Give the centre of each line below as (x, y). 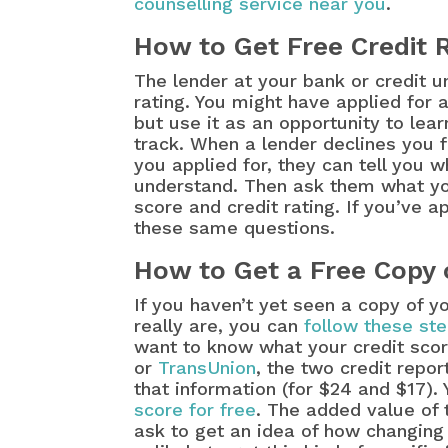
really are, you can (219, 326)
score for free (195, 410)
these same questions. (235, 228)
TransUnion (207, 368)
